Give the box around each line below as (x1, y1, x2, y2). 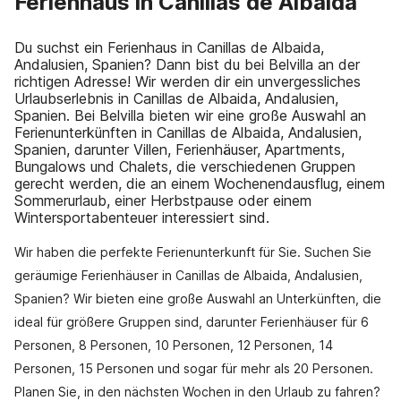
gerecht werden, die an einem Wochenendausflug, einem (14, 175, 385, 192)
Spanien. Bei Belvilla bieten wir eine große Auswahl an (14, 107, 366, 124)
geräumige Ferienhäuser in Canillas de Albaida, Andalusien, (14, 268, 363, 283)
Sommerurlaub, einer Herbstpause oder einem (14, 192, 311, 209)
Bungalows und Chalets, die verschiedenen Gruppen (14, 158, 355, 175)
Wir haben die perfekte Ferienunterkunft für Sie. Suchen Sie (14, 244, 371, 260)
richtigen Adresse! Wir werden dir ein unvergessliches (14, 73, 361, 90)
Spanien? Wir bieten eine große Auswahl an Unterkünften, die (14, 291, 381, 306)
